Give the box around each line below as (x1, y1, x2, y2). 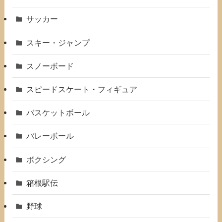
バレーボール (26, 131, 74, 141)
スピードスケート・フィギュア (26, 85, 138, 94)
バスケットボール (26, 108, 90, 117)
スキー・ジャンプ (26, 38, 90, 47)
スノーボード (26, 61, 74, 70)
